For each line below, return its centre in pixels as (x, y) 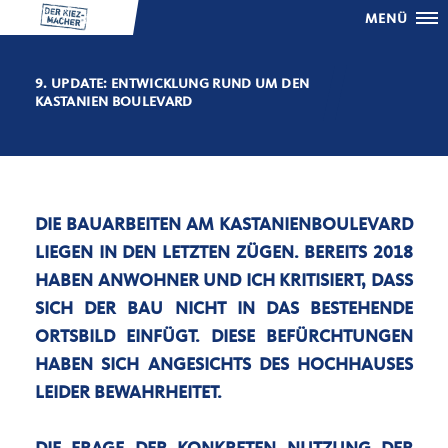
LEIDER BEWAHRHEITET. (128, 393)
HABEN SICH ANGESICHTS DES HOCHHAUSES (224, 365)
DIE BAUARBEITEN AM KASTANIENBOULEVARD (224, 225)
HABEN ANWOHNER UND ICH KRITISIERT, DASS (224, 281)
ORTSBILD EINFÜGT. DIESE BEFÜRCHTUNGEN (224, 337)
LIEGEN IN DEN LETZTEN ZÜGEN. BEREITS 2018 (224, 253)
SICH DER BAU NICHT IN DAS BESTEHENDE (224, 309)
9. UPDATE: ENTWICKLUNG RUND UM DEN (172, 84)
